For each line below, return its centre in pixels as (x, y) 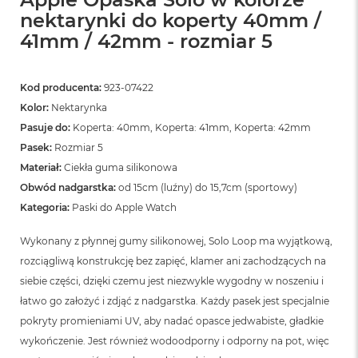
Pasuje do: (45, 127)
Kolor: (36, 107)
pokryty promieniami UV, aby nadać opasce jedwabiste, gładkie (172, 320)
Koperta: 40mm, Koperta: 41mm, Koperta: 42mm (191, 127)
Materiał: (41, 167)
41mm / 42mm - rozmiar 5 (146, 41)
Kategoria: (45, 207)
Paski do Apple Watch (124, 207)
